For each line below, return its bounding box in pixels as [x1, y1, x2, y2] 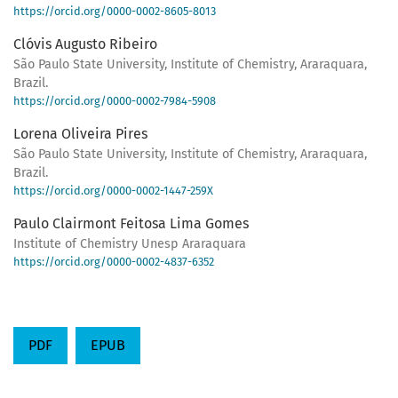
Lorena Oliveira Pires [13, 125, 147, 143]
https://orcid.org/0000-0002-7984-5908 [13, 94, 216, 108]
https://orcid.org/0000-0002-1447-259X [13, 184, 213, 198]
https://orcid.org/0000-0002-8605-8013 [13, 4, 216, 19]
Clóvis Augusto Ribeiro [13, 36, 157, 53]
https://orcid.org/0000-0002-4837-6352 [13, 255, 214, 269]
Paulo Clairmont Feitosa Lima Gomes [13, 215, 249, 233]
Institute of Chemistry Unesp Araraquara [13, 236, 246, 252]
